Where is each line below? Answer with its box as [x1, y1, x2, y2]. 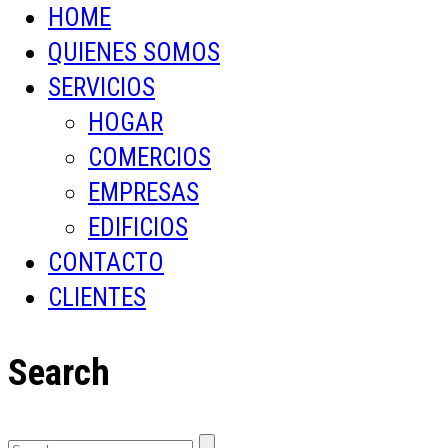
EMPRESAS [88, 177, 199, 207]
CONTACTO [48, 247, 164, 277]
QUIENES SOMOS [48, 37, 220, 67]
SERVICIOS [48, 72, 155, 102]
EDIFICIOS [88, 212, 188, 242]
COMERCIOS [88, 142, 211, 172]
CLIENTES [48, 282, 146, 312]
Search [8, 349, 110, 394]
